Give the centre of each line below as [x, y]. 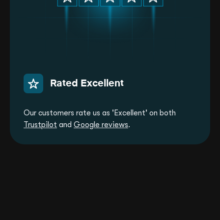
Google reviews [101, 125]
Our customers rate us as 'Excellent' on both [100, 113]
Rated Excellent [87, 84]
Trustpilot [40, 125]
